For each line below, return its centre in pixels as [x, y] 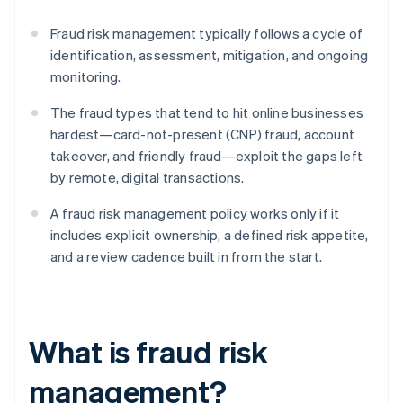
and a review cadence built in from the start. [186, 257]
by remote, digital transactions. [148, 178]
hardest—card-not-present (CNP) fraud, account [203, 134]
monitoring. [86, 77]
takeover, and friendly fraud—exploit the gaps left [207, 156]
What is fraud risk [149, 352]
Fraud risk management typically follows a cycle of [207, 34]
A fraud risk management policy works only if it [195, 214]
